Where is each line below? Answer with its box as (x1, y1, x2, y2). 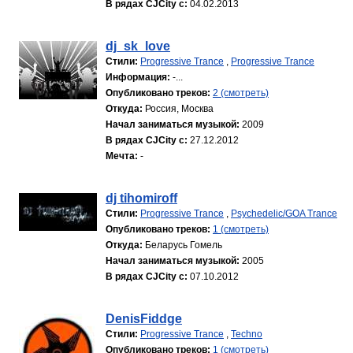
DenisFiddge (106, 312, 182, 325)
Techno (231, 329, 262, 340)
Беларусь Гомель (145, 240, 222, 251)
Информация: (106, 72, 170, 83)
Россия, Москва (145, 103, 214, 114)
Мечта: (106, 150, 138, 162)
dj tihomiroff (106, 191, 177, 205)
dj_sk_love (106, 39, 170, 53)
